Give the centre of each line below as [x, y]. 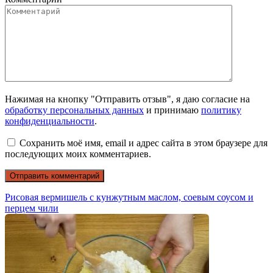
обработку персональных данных [74, 110]
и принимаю [172, 110]
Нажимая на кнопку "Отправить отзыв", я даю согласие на [127, 99]
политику [221, 110]
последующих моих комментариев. [78, 154]
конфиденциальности [50, 121]
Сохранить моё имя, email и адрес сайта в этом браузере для [144, 143]
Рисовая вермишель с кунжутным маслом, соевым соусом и [129, 197]
